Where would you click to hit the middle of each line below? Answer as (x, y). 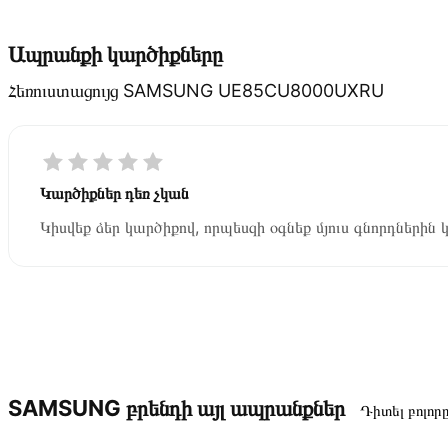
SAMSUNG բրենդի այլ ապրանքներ (176, 407)
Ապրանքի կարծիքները (115, 53)
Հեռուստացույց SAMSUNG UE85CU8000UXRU (196, 90)
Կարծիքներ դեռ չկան (114, 192)
